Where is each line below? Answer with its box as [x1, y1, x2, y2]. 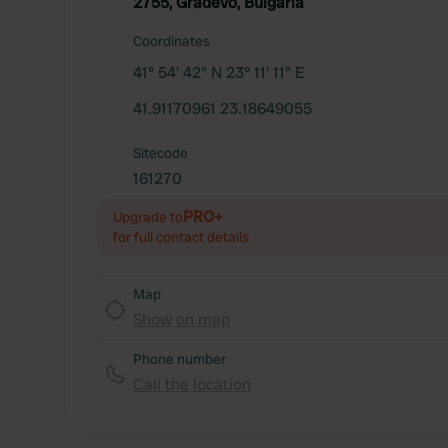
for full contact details [113, 228, 249, 246]
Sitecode [133, 144, 188, 162]
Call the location [133, 374, 251, 395]
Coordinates [133, 32, 210, 50]
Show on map [133, 309, 230, 330]
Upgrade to [113, 208, 183, 226]
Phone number [133, 350, 226, 368]
